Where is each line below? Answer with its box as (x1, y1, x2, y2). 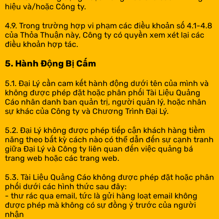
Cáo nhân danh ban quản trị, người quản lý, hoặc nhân (5, 97, 206, 107)
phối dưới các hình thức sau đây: (5, 182, 127, 191)
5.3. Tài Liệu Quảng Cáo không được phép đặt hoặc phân (5, 173, 214, 182)
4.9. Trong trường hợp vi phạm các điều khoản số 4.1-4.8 (5, 21, 212, 30)
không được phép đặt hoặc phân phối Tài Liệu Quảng (5, 88, 200, 97)
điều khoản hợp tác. (5, 40, 78, 49)
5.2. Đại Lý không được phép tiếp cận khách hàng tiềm (5, 126, 205, 135)
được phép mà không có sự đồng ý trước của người (5, 200, 196, 210)
